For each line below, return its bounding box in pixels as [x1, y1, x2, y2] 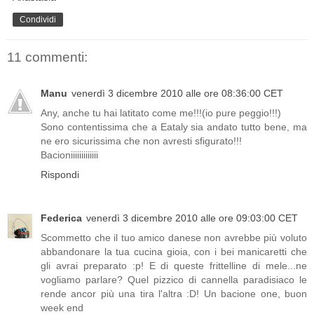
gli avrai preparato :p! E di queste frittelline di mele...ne [41, 260, 307, 272]
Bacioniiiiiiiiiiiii [41, 149, 98, 161]
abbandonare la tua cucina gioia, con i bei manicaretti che [41, 246, 307, 258]
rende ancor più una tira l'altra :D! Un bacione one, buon [41, 288, 307, 300]
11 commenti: [7, 49, 88, 64]
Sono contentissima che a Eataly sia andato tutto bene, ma [41, 121, 307, 133]
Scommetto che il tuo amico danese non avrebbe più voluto [41, 232, 307, 244]
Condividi [20, 14, 56, 25]
